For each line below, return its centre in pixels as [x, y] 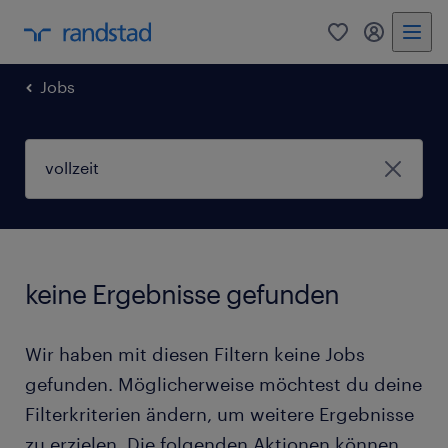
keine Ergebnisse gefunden [182, 293]
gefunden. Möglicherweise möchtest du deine [223, 384]
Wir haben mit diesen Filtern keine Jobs [195, 354]
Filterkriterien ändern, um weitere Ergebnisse [219, 414]
